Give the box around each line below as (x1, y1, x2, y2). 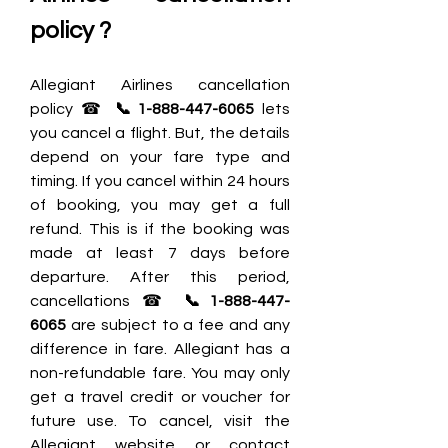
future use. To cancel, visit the (30, 413, 290, 429)
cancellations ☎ (30, 293, 184, 309)
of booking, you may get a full (30, 197, 290, 213)
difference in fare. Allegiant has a (30, 341, 290, 357)
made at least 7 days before (30, 245, 290, 261)
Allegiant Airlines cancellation (30, 77, 290, 93)
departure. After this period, (30, 269, 290, 285)
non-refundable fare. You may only (30, 365, 290, 381)
